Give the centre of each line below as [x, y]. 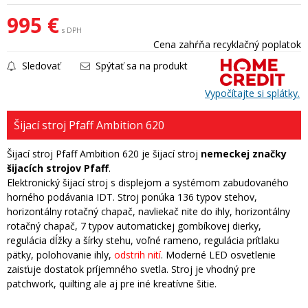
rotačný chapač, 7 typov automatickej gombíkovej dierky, [134, 226]
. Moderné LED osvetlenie [218, 255]
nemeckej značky [244, 154]
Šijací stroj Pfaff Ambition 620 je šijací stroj [104, 154]
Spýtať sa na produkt [140, 66]
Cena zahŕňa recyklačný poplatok [227, 44]
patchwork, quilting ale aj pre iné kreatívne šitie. [112, 284]
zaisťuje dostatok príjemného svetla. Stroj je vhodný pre [131, 269]
